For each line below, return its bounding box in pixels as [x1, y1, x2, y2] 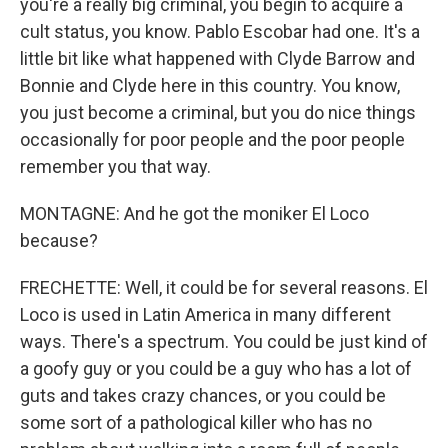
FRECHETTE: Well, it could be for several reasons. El [20, 277, 428, 298]
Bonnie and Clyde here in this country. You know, [20, 75, 400, 96]
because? [20, 230, 98, 251]
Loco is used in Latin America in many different [20, 304, 391, 325]
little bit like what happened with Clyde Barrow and [20, 48, 415, 69]
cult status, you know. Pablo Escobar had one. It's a [20, 21, 420, 42]
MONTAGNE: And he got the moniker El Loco [20, 203, 369, 224]
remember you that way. [20, 156, 211, 177]
